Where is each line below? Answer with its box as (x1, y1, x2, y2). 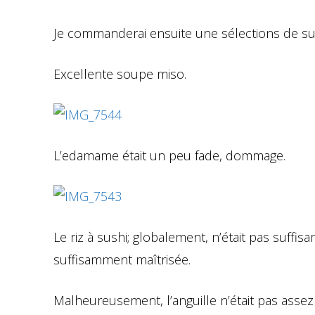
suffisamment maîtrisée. (53, 250, 191, 268)
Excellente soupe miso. (53, 65, 186, 82)
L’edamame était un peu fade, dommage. (53, 146, 285, 164)
